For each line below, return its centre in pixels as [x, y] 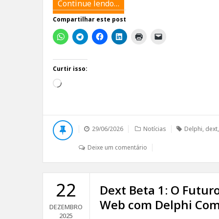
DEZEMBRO [66, 207]
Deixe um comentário [117, 147]
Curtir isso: [70, 69]
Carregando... [85, 84]
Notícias [155, 129]
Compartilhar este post [89, 19]
